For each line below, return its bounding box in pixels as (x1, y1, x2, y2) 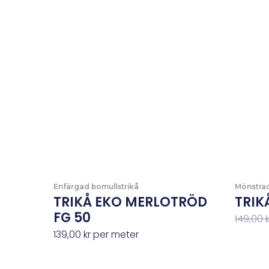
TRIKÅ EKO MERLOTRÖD (53, 193, 207, 212)
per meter (90, 228, 139, 242)
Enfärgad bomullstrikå (53, 182, 139, 192)
